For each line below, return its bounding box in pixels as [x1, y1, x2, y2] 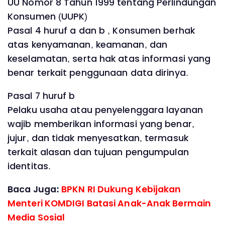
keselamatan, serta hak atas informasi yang [8, 53, 211, 65]
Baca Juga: [8, 183, 62, 195]
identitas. [8, 160, 51, 172]
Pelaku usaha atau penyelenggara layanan [8, 103, 203, 116]
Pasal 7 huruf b [8, 89, 75, 102]
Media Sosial [8, 211, 65, 223]
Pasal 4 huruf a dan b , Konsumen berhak [8, 25, 195, 37]
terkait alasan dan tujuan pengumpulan [8, 146, 189, 158]
